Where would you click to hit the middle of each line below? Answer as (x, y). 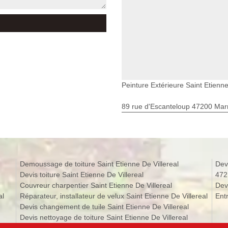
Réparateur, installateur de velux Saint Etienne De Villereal (113, 196)
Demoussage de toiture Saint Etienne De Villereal (99, 164)
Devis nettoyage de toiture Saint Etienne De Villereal (104, 217)
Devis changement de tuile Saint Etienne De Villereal (104, 206)
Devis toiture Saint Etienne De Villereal (81, 174)
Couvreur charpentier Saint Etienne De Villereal (96, 185)
